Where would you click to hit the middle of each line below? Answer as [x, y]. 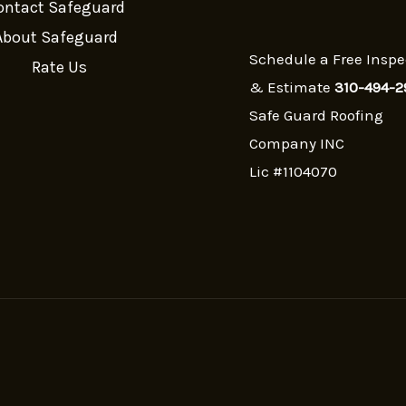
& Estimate [291, 87]
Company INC [296, 144]
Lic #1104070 [293, 172]
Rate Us [60, 67]
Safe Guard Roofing [316, 116]
